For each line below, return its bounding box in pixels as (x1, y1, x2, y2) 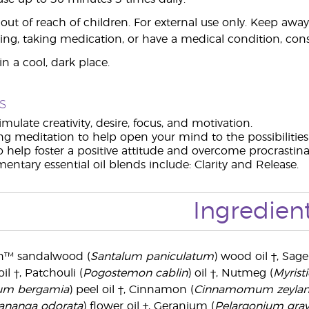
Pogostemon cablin (82, 268, 188, 279)
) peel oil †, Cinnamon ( (68, 284, 194, 295)
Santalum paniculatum (90, 251, 214, 262)
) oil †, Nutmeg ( (187, 268, 273, 279)
